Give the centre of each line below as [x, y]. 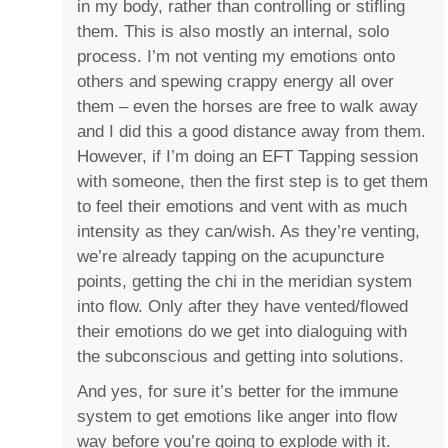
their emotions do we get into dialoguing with [242, 332]
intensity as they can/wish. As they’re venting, [249, 232]
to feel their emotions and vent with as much [242, 207]
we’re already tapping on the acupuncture [231, 257]
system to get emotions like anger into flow [237, 417]
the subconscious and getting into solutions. [241, 357]
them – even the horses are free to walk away [248, 107]
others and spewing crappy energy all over [236, 82]
